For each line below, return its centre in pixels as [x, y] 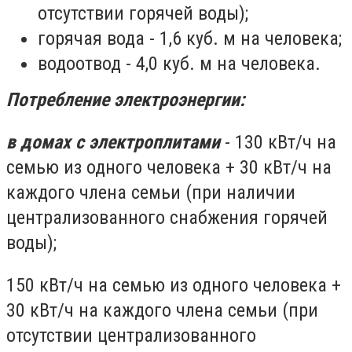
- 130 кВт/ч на [278, 143]
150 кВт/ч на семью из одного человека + [174, 285]
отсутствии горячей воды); [143, 14]
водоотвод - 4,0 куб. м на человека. [179, 64]
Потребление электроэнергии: [126, 100]
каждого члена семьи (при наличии [151, 193]
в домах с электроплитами [113, 143]
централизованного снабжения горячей [167, 218]
